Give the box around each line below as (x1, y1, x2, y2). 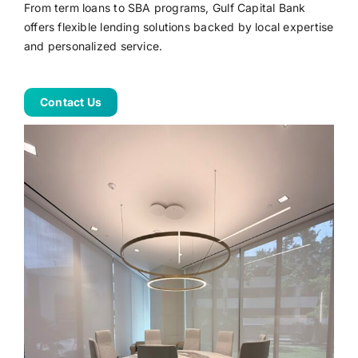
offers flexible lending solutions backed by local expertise (23, 20, 334, 34)
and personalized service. (23, 39, 163, 54)
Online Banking (22, 28, 103, 42)
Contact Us (39, 95, 102, 109)
